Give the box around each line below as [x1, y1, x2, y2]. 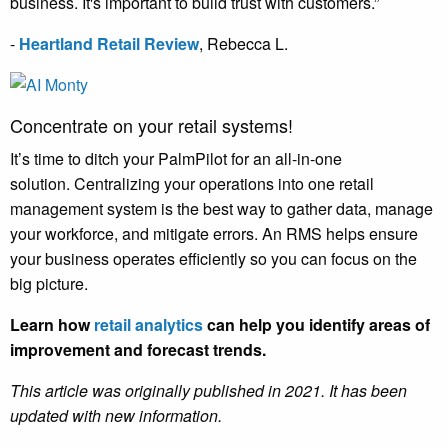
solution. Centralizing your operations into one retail [10, 172, 374, 196]
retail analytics [94, 313, 203, 337]
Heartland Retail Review [19, 32, 199, 56]
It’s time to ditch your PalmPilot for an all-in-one [10, 147, 342, 171]
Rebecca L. [203, 32, 288, 56]
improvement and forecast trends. [10, 338, 266, 362]
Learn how [10, 313, 94, 337]
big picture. [10, 272, 92, 296]
